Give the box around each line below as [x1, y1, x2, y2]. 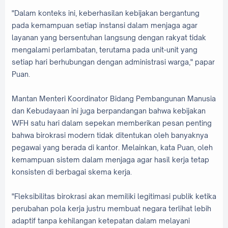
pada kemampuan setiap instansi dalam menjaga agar [12, 20, 197, 30]
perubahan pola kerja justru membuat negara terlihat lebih [12, 204, 211, 213]
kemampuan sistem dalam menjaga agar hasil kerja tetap [12, 155, 209, 164]
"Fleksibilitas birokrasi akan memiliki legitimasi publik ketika [12, 191, 216, 201]
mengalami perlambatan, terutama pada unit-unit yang [12, 45, 197, 54]
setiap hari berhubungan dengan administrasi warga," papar [12, 57, 215, 66]
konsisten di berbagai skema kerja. [12, 167, 132, 176]
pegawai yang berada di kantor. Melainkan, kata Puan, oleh [12, 142, 213, 152]
